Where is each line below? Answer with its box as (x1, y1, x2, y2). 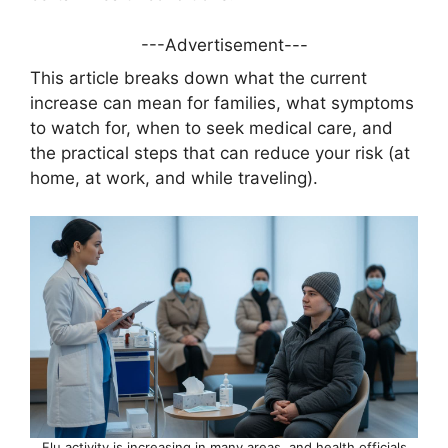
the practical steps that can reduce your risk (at (30, 142, 410, 163)
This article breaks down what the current (30, 67, 367, 88)
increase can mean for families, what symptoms (30, 92, 414, 113)
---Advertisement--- (140, 34, 308, 55)
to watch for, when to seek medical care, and (30, 117, 393, 138)
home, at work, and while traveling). (30, 167, 318, 188)
